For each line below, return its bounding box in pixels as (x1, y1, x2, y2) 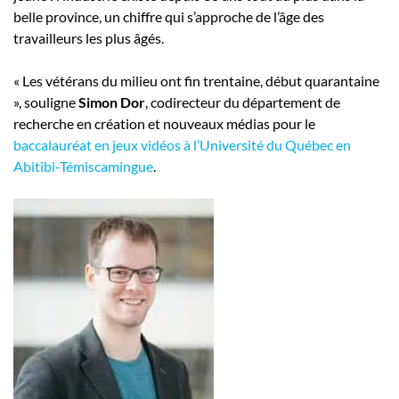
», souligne (13, 93, 78, 110)
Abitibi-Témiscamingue (13, 157, 153, 175)
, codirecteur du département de (145, 93, 340, 110)
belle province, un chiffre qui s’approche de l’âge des (13, 7, 324, 25)
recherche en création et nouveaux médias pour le (13, 114, 315, 132)
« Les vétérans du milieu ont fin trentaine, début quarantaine (13, 71, 379, 89)
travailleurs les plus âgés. (13, 28, 164, 46)
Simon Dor (78, 93, 145, 110)
